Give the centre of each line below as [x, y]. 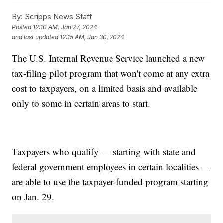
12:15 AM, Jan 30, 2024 [92, 37]
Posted [23, 27]
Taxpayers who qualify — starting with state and [104, 151]
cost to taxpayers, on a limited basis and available [105, 88]
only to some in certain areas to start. [83, 103]
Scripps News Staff [58, 16]
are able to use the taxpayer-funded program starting [110, 181]
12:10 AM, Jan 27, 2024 [65, 27]
